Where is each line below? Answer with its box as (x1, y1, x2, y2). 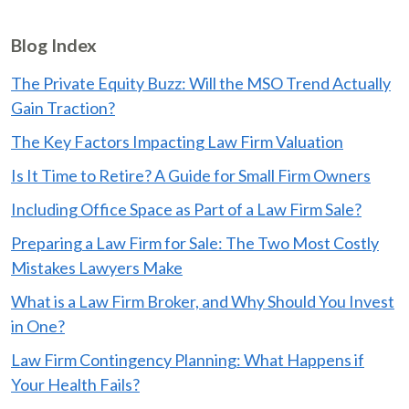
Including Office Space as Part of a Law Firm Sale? (11, 199, 362, 220)
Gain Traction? (11, 98, 115, 119)
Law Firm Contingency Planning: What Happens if (11, 350, 364, 371)
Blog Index (11, 34, 97, 57)
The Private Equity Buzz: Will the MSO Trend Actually (11, 73, 391, 94)
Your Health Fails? (11, 374, 140, 395)
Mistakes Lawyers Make (11, 257, 183, 278)
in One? (11, 316, 65, 337)
